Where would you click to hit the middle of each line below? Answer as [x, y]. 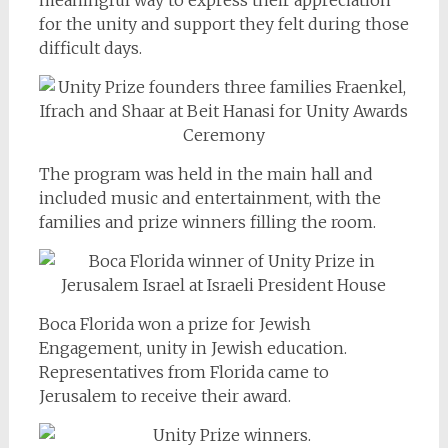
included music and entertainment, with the [209, 197]
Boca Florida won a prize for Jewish [174, 323]
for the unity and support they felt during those [223, 23]
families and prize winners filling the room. [207, 221]
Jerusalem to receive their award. [164, 395]
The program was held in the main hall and [205, 173]
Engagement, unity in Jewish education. [192, 347]
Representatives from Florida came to [183, 371]
